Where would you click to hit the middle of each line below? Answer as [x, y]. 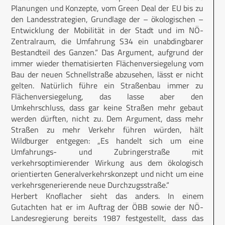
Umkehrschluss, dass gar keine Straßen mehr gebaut [107, 107]
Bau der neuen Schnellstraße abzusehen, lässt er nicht [107, 74]
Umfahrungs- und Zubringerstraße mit [107, 151]
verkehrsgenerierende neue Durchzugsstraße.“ [90, 185]
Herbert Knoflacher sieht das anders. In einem [107, 196]
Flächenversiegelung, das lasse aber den [107, 96]
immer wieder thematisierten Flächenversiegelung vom [107, 63]
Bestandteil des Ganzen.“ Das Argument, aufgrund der [107, 52]
